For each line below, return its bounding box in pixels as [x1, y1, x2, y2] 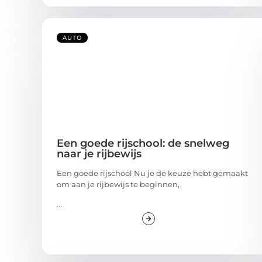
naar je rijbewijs [57, 147, 142, 160]
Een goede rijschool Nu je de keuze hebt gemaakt [57, 168, 248, 178]
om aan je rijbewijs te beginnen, [57, 179, 180, 189]
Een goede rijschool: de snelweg [57, 136, 229, 150]
